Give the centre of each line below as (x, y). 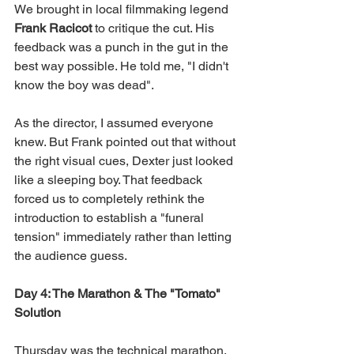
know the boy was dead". (84, 85)
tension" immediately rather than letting (124, 237)
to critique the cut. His (156, 28)
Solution (38, 313)
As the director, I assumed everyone (115, 123)
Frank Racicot (55, 28)
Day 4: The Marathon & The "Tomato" (119, 294)
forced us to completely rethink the (111, 199)
